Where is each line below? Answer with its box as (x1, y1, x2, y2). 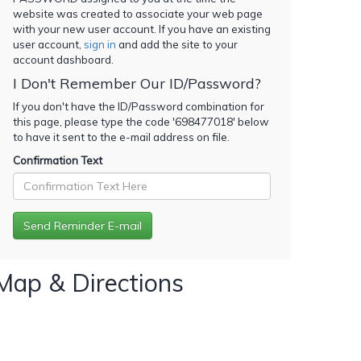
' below (233, 114, 269, 128)
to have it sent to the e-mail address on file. (13, 130, 230, 143)
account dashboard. (13, 52, 114, 66)
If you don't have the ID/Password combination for (13, 99, 264, 113)
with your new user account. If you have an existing (13, 22, 271, 35)
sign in (84, 37, 116, 51)
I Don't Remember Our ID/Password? (13, 73, 261, 93)
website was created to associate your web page (13, 6, 263, 20)
